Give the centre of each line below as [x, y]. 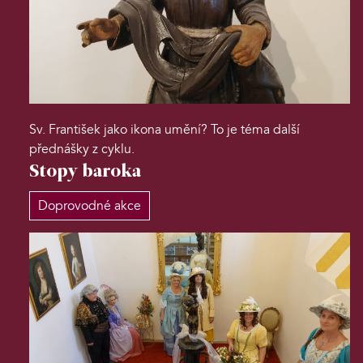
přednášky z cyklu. [82, 149]
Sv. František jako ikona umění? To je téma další [164, 130]
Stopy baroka [85, 173]
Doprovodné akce [90, 206]
